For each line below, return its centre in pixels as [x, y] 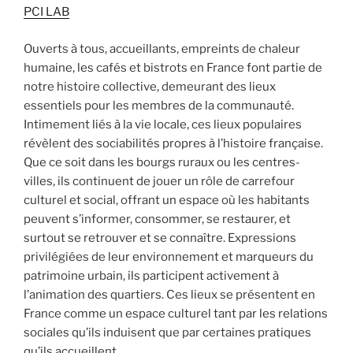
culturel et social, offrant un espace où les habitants [167, 200]
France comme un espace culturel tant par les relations [176, 313]
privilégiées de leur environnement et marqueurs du [169, 256]
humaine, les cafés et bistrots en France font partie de [173, 67]
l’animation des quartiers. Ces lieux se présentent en [169, 294]
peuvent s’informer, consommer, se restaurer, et [157, 219]
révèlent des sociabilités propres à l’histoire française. [173, 143]
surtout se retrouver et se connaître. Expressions [160, 238]
